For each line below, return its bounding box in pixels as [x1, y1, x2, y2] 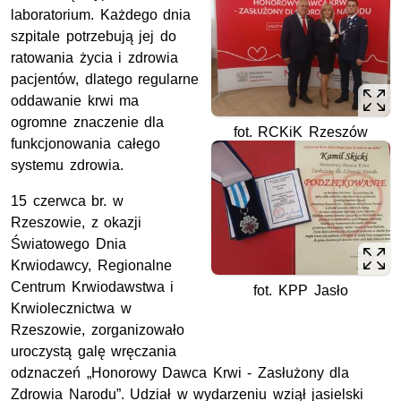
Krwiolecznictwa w [11, 300, 132, 316]
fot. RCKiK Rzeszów [233, 124, 369, 140]
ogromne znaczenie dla [11, 114, 165, 130]
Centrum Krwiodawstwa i [11, 278, 175, 294]
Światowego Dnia [11, 235, 126, 252]
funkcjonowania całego [11, 135, 160, 151]
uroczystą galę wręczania [11, 343, 177, 359]
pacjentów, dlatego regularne [11, 71, 200, 87]
